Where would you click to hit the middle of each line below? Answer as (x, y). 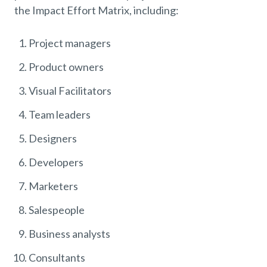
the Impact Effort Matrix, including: (97, 10)
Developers (56, 162)
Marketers (53, 186)
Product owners (66, 67)
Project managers (70, 43)
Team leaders (60, 115)
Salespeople (57, 210)
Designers (53, 139)
